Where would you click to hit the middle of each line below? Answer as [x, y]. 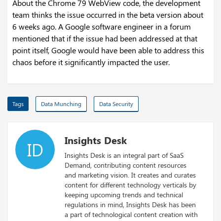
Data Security [116, 104]
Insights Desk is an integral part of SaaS [124, 155]
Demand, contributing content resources [126, 165]
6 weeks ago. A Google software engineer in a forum [102, 27]
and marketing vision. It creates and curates [130, 175]
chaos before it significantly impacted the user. [91, 62]
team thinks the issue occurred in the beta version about [108, 15]
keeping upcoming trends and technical [124, 195]
